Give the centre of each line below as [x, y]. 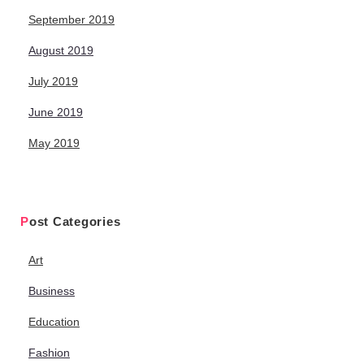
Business [52, 291]
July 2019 [53, 82]
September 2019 [71, 20]
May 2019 [54, 143]
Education [54, 322]
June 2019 [56, 113]
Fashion [49, 353]
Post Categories [75, 222]
